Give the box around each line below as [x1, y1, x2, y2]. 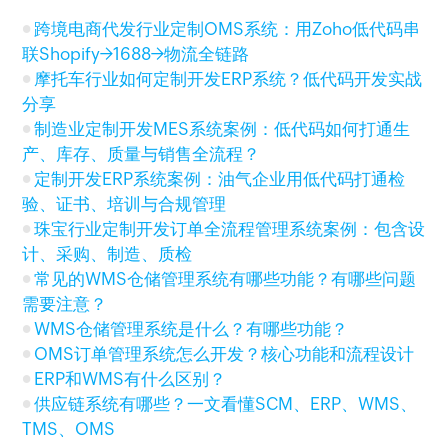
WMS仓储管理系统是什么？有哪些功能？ [34, 319, 349, 339]
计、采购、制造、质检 [22, 244, 193, 264]
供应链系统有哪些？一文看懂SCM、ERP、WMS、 [34, 394, 418, 414]
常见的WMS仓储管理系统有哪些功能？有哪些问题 [34, 269, 417, 289]
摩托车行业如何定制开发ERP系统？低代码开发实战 [34, 69, 423, 89]
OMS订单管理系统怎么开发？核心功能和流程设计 [34, 344, 415, 364]
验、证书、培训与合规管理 [22, 194, 227, 214]
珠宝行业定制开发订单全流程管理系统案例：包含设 [34, 219, 426, 239]
